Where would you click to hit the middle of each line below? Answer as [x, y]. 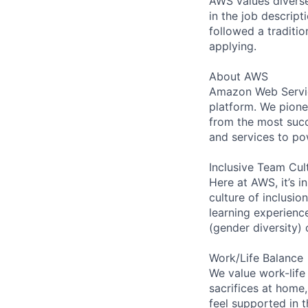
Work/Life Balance [256, 257]
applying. [233, 46]
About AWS [239, 76]
